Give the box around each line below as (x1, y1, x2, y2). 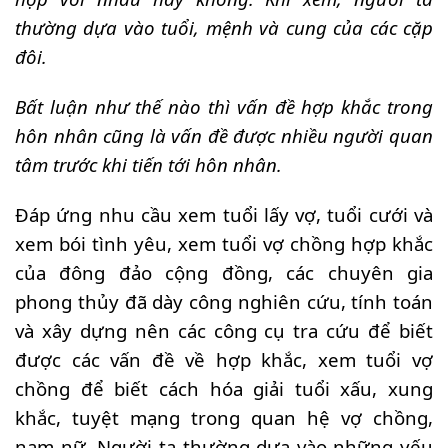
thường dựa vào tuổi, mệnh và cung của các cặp (15, 15, 433, 40)
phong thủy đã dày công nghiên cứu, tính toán (15, 288, 433, 314)
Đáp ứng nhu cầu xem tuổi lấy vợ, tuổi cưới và (15, 201, 433, 227)
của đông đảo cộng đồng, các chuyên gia (15, 259, 433, 285)
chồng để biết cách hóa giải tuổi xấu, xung (15, 375, 433, 401)
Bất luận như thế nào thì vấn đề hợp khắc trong (15, 93, 433, 119)
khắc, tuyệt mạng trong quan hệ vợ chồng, (15, 404, 433, 430)
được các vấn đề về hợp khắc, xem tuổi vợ (15, 346, 433, 372)
